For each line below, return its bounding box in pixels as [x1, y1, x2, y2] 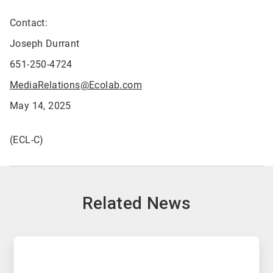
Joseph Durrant [10, 38, 80, 49]
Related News [82, 193, 191, 213]
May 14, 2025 [10, 100, 71, 112]
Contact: [10, 17, 48, 29]
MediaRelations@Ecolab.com [10, 79, 142, 91]
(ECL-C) [10, 134, 44, 146]
